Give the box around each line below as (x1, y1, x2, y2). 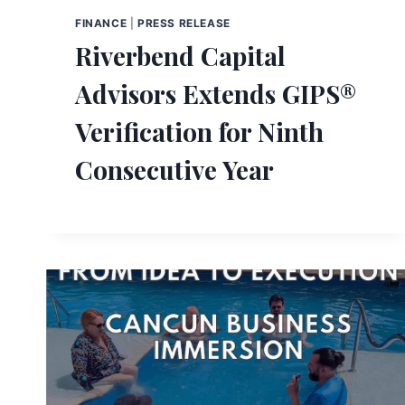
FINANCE (75, 16, 127, 31)
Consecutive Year (75, 153, 274, 187)
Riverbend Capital (75, 39, 286, 73)
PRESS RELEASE (137, 16, 231, 31)
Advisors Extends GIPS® (75, 77, 357, 111)
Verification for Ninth (75, 115, 324, 149)
